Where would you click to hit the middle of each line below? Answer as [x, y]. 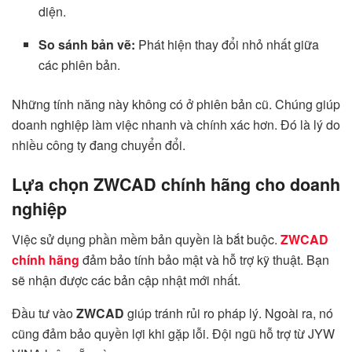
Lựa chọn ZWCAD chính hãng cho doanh [176, 185]
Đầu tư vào [44, 313]
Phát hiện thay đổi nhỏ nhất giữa [227, 44]
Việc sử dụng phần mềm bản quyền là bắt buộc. [146, 239]
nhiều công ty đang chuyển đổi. [99, 145]
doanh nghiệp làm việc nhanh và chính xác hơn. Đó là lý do [176, 124]
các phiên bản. [80, 64]
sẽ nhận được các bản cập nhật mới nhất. [126, 280]
